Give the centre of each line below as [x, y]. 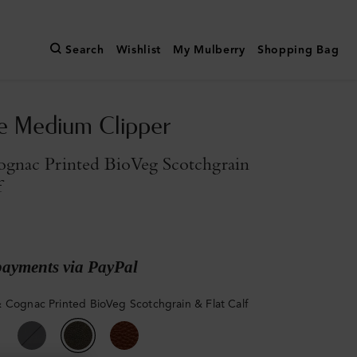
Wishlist [139, 50]
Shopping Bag [298, 50]
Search [85, 50]
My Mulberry [209, 50]
